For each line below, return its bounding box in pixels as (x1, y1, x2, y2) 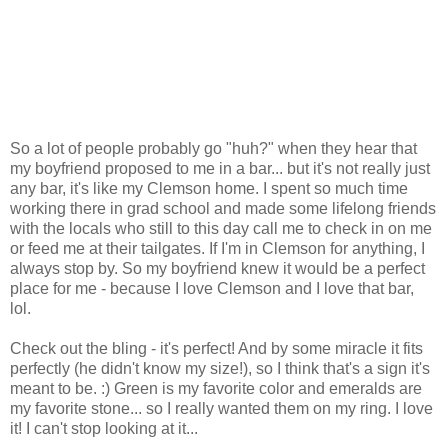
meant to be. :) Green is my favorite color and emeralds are (10, 379, 422, 397)
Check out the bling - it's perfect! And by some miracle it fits (10, 339, 423, 357)
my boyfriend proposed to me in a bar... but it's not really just (10, 159, 430, 177)
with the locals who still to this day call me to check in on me (10, 219, 432, 237)
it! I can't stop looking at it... (10, 419, 198, 437)
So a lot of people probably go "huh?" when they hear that (10, 139, 417, 157)
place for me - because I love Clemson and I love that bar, (10, 279, 414, 297)
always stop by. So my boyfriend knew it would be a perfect (10, 259, 425, 277)
